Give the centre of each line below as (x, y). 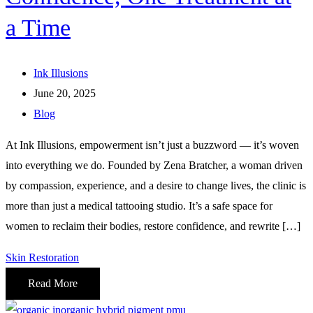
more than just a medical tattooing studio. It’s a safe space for (139, 205)
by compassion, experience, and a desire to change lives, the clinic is (156, 185)
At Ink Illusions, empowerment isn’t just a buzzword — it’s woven (152, 145)
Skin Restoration (42, 257)
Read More (53, 283)
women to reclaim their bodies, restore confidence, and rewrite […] (153, 226)
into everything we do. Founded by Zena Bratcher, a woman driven (154, 165)
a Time (38, 27)
